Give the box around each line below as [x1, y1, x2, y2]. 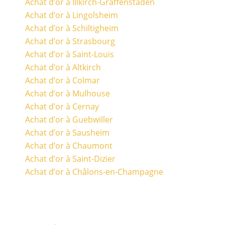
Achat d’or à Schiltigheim [25, 22, 119, 34]
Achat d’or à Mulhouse [25, 87, 110, 99]
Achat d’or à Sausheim [25, 127, 109, 138]
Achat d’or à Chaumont [25, 140, 113, 151]
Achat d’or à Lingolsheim [25, 9, 118, 21]
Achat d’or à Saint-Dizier [25, 153, 116, 164]
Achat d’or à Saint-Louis [25, 48, 114, 60]
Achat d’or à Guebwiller [25, 114, 113, 125]
